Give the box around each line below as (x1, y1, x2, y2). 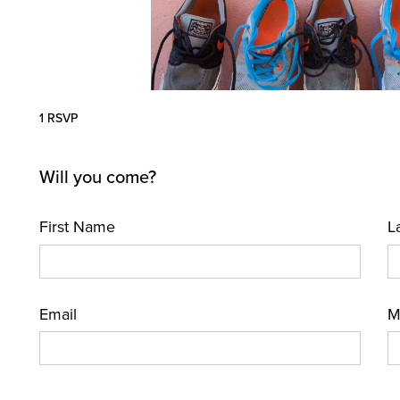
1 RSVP (38, 111, 78, 126)
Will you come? (38, 167, 156, 188)
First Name (38, 217, 115, 237)
